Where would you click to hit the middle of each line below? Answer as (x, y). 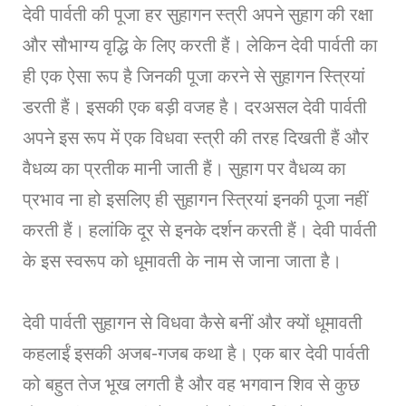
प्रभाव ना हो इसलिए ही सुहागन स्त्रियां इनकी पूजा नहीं (195, 199)
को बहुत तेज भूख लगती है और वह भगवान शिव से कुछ (191, 384)
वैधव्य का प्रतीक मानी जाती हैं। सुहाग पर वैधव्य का (184, 168)
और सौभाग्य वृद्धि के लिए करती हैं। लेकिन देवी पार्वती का (200, 45)
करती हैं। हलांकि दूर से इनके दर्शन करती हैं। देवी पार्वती (200, 230)
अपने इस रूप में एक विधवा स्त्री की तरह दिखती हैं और (196, 137)
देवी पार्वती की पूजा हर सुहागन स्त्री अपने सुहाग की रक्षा (198, 14)
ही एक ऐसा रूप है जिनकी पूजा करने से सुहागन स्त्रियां (194, 76)
